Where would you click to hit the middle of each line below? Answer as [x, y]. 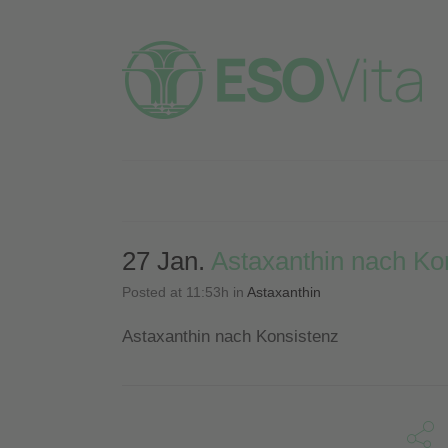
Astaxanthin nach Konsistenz [230, 336]
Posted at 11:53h [175, 292]
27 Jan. [163, 261]
